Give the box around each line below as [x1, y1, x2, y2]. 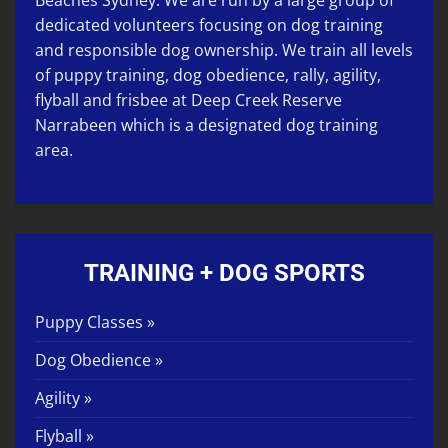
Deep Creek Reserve [191, 89, 342, 112]
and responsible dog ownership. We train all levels [35, 39, 413, 62]
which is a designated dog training [117, 114, 378, 137]
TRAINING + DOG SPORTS [83, 259, 365, 288]
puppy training [54, 64, 165, 87]
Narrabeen [35, 114, 117, 137]
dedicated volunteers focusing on [35, 14, 287, 37]
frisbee [116, 89, 168, 112]
